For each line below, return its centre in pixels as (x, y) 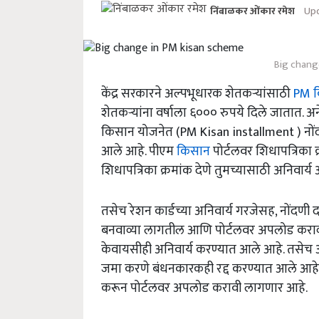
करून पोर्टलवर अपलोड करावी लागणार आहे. (204, 288)
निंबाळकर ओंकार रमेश (253, 11)
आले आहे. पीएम (139, 152)
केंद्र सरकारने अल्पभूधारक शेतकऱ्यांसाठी (197, 94)
